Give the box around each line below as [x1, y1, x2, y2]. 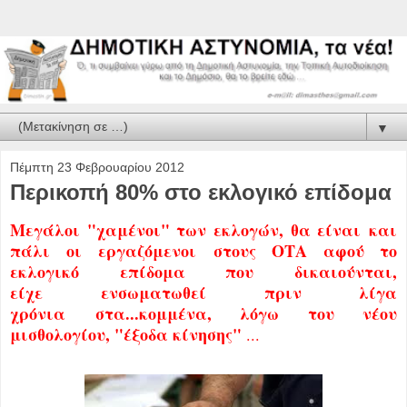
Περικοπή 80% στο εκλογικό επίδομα [10, 179, 392, 204]
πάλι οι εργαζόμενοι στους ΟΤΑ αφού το [10, 238, 397, 263]
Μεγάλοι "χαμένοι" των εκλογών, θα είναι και [10, 217, 397, 242]
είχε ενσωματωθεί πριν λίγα [10, 280, 397, 304]
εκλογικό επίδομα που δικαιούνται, [10, 259, 397, 283]
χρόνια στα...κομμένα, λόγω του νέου [10, 301, 397, 325]
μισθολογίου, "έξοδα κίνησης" [10, 322, 246, 346]
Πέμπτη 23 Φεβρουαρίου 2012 [10, 159, 184, 174]
